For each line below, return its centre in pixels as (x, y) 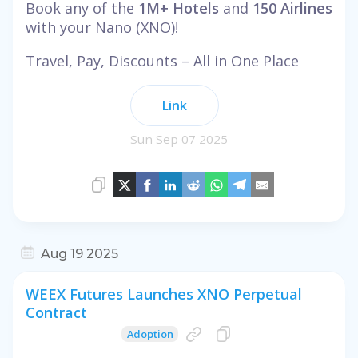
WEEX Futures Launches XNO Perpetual (164, 294)
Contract (56, 312)
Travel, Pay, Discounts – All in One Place (162, 60)
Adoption (150, 334)
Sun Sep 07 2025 (179, 139)
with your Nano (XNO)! (102, 27)
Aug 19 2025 (80, 253)
